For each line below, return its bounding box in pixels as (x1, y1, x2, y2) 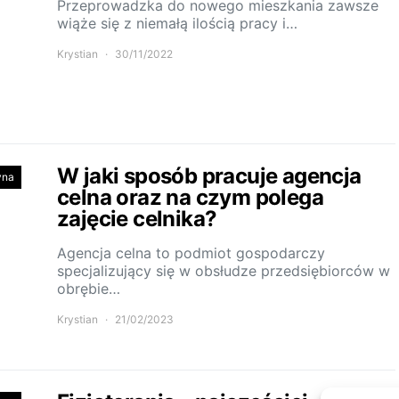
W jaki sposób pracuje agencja (57, 163, 362, 189)
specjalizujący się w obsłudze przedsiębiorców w (57, 262, 390, 280)
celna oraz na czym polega (57, 184, 323, 210)
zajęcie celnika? (57, 206, 217, 232)
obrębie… (57, 280, 120, 297)
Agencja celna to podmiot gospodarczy (57, 244, 325, 262)
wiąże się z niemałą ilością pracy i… (57, 14, 297, 32)
